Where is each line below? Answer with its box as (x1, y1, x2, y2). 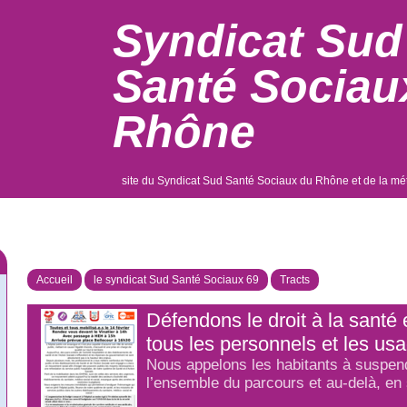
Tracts (280, 273, 310, 286)
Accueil (36, 273, 73, 286)
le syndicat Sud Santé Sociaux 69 (94, 273, 259, 286)
